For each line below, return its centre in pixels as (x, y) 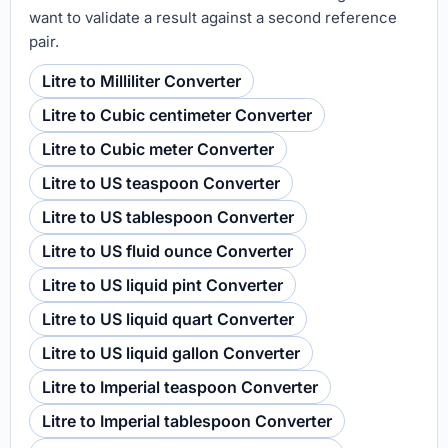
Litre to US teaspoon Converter (161, 183)
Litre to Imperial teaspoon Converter (180, 387)
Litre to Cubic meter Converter (158, 149)
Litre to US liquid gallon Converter (171, 353)
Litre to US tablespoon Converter (168, 217)
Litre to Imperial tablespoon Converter (187, 421)
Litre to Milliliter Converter (141, 81)
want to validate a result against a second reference (213, 17)
